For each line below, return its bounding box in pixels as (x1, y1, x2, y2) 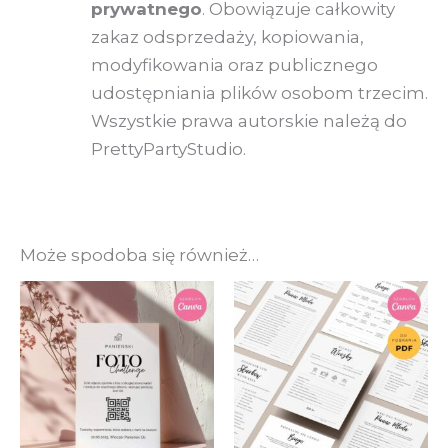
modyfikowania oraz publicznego (91, 55, 378, 76)
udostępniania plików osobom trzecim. (91, 83, 428, 104)
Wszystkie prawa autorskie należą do (91, 111, 407, 132)
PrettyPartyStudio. (91, 139, 246, 160)
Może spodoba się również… (20, 245, 259, 266)
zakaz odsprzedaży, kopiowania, (91, 27, 364, 48)
